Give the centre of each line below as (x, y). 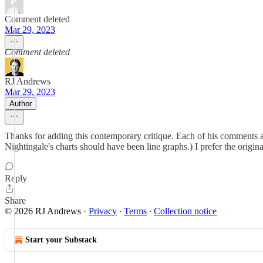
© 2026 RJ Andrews (43, 211)
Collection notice (185, 211)
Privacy (103, 211)
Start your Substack (61, 240)
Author (21, 104)
